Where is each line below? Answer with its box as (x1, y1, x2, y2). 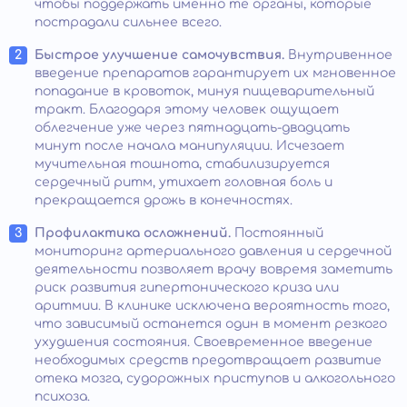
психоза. (35, 389, 90, 403)
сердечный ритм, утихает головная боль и (35, 174, 333, 189)
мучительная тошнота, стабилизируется (35, 156, 330, 171)
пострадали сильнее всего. (35, 15, 222, 29)
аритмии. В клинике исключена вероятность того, (35, 298, 390, 313)
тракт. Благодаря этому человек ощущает (35, 102, 339, 116)
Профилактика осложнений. (35, 225, 234, 240)
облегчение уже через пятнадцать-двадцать (35, 120, 350, 134)
